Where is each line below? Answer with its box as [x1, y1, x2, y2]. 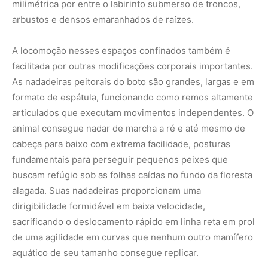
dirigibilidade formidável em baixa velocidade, [12, 200, 205, 212]
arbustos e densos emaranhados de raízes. [12, 14, 194, 26]
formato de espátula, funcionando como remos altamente [12, 92, 253, 103]
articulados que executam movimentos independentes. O [12, 107, 254, 119]
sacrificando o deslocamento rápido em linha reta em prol [12, 216, 255, 228]
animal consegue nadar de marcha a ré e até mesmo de [12, 123, 245, 135]
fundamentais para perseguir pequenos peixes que [12, 154, 228, 166]
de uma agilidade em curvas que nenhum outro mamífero [12, 232, 253, 243]
